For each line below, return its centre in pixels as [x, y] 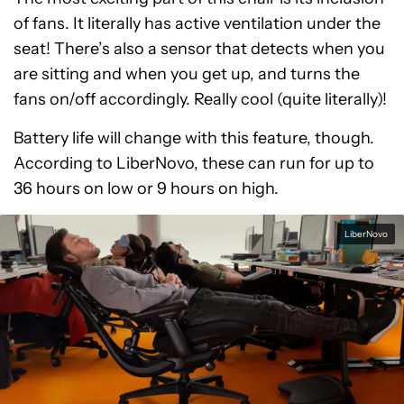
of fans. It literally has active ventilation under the [197, 24]
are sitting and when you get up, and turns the [187, 74]
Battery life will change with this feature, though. [194, 138]
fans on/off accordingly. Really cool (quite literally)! [200, 100]
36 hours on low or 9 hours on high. [146, 189]
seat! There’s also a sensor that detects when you [199, 49]
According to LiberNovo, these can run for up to [194, 164]
